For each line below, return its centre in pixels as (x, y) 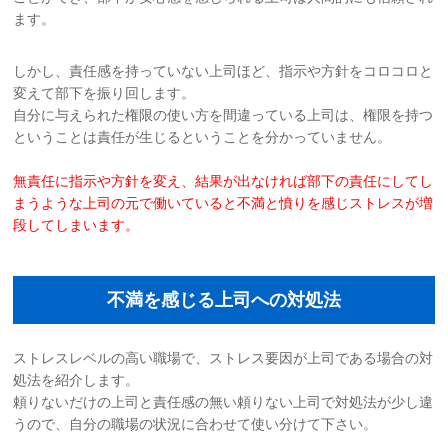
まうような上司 (62, 202)
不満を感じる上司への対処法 (223, 299)
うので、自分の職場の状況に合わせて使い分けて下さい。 (195, 423)
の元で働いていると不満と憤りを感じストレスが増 (272, 202)
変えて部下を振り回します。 (104, 92)
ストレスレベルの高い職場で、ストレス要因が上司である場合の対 (223, 357)
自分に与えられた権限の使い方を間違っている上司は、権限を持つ (223, 114)
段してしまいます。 (76, 224)
